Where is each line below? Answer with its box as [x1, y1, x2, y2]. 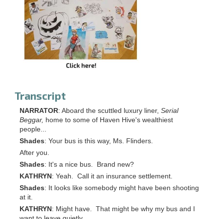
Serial [161, 107, 178, 115]
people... [20, 126, 46, 133]
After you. [20, 149, 49, 157]
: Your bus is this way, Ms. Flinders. [44, 137, 153, 145]
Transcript [15, 89, 66, 102]
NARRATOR [20, 107, 58, 115]
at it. [20, 194, 33, 201]
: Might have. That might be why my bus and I [52, 205, 195, 213]
